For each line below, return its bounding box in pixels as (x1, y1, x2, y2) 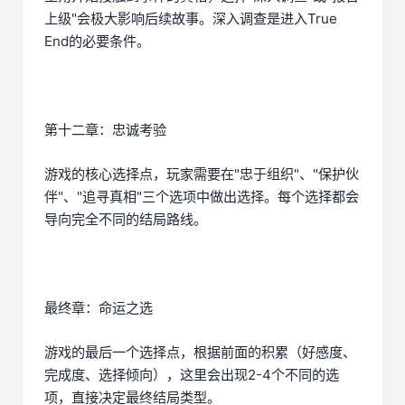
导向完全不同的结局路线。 (44, 211, 207, 229)
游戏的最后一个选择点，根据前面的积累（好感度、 (44, 344, 356, 362)
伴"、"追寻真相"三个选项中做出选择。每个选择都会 (44, 188, 359, 206)
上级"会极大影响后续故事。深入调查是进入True (44, 10, 337, 28)
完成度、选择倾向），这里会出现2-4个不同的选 (44, 366, 339, 384)
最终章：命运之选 (44, 299, 153, 317)
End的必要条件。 (44, 33, 150, 51)
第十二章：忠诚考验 (44, 121, 166, 139)
